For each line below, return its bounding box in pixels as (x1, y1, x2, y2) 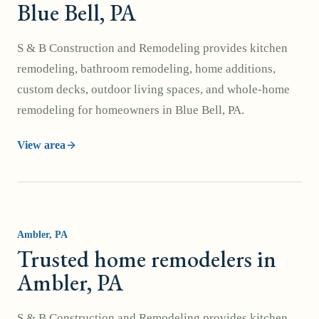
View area (17, 139, 66, 151)
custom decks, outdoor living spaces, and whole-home (17, 83, 290, 96)
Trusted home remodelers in (17, 244, 276, 274)
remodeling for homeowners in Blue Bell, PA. (17, 103, 244, 117)
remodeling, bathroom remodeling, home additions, (17, 62, 276, 75)
